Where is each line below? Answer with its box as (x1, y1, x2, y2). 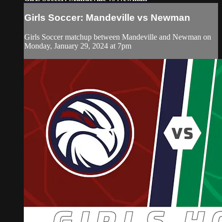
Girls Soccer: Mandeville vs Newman (24, 12, 190, 23)
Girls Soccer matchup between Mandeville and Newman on (24, 32, 211, 41)
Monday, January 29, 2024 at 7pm (24, 41, 131, 50)
